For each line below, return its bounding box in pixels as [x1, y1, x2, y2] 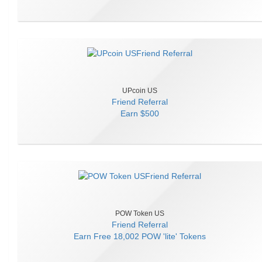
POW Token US [115, 209, 164, 218]
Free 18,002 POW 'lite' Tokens [94, 232, 206, 241]
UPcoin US [122, 87, 157, 95]
